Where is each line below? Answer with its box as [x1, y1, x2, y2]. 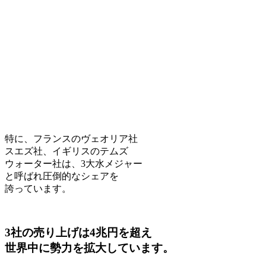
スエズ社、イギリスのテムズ [5, 145, 128, 156]
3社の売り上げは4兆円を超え [5, 226, 152, 239]
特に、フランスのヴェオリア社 [5, 133, 138, 144]
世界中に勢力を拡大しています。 [5, 241, 174, 254]
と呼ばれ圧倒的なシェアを [5, 170, 119, 181]
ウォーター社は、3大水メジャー [5, 158, 142, 169]
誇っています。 [5, 183, 71, 194]
